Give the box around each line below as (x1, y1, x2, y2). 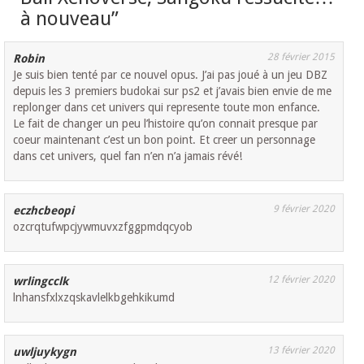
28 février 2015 (267, 50, 335, 63)
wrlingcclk (13, 274, 69, 288)
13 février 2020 (267, 344, 335, 356)
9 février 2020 (273, 202, 335, 214)
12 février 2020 (267, 273, 335, 285)
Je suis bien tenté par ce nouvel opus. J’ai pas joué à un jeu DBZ (13, 67, 328, 81)
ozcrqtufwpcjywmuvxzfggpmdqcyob (13, 219, 193, 233)
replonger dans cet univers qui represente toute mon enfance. (13, 100, 321, 114)
